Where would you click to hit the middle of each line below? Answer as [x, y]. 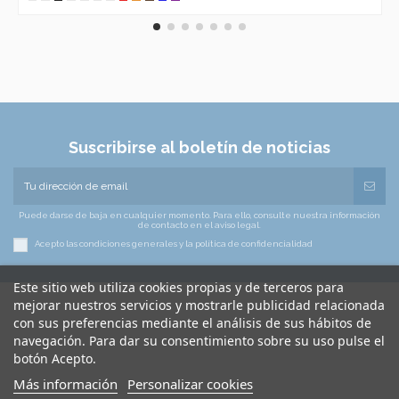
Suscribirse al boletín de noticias [199, 147]
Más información [65, 384]
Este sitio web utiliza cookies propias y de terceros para [179, 287]
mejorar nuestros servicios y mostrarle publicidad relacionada [199, 305]
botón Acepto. [55, 358]
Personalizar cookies [190, 384]
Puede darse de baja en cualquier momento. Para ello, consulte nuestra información [199, 215]
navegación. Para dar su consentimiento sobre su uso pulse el [199, 341]
